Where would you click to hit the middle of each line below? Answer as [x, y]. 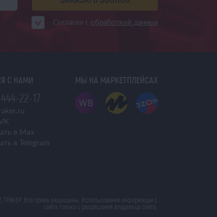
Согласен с [72, 22]
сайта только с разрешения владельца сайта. [100, 207]
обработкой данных [124, 22]
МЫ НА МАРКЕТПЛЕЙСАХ [116, 80]
